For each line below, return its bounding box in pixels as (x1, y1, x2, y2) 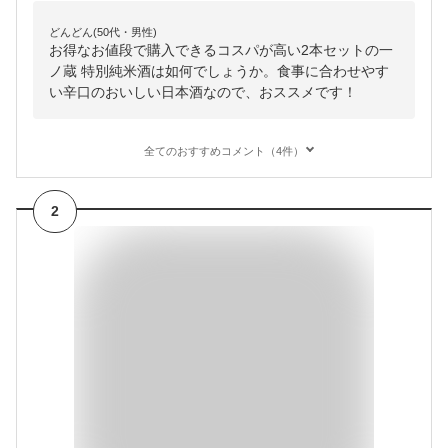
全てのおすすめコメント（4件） (144, 145, 304, 158)
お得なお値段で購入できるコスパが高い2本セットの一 (49, 42, 393, 59)
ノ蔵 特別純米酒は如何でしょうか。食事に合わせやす (49, 63, 389, 80)
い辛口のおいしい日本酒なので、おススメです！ (49, 84, 357, 101)
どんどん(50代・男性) (49, 26, 157, 39)
